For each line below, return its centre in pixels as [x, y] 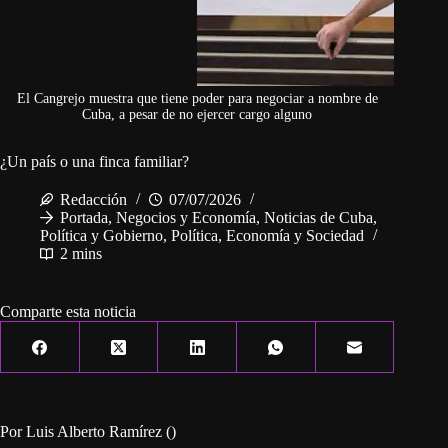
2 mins [81, 254]
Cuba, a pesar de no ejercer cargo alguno [197, 115]
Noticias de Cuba [318, 218]
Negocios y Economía [186, 218]
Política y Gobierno [101, 236]
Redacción [93, 200]
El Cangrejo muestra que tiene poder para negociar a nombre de [197, 99]
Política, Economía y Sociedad [267, 236]
